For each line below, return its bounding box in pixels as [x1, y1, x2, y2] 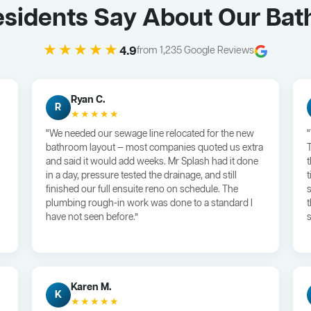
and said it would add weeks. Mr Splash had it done [45, 155, 258, 169]
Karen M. [70, 280, 112, 295]
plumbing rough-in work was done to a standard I [45, 197, 253, 211]
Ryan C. [70, 93, 106, 108]
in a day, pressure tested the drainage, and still [45, 169, 237, 183]
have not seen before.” [45, 211, 138, 225]
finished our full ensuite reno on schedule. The [45, 183, 238, 197]
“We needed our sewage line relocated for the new [45, 128, 254, 142]
